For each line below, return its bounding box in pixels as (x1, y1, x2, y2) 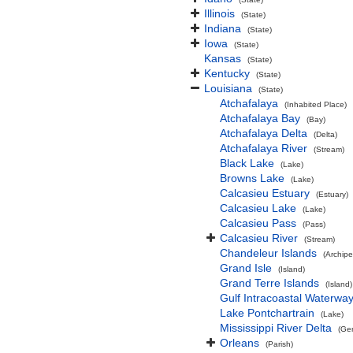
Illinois (204, 7, 235, 20)
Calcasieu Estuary (220, 187, 310, 199)
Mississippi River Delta (220, 321, 332, 334)
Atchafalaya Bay (220, 112, 300, 124)
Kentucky (204, 67, 250, 80)
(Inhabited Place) (284, 100, 347, 109)
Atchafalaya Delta (220, 127, 307, 139)
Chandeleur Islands (220, 247, 317, 259)
